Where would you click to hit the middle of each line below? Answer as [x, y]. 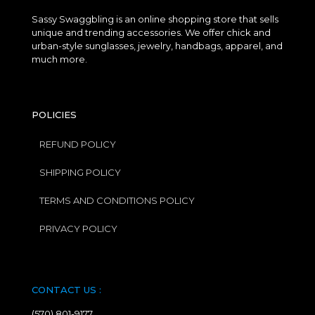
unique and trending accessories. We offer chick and [151, 32]
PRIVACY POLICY [78, 229]
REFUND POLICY [78, 144]
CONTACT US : [66, 290]
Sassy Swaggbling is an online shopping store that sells [155, 19]
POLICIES [54, 115]
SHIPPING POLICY [80, 172]
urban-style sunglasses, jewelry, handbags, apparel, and [157, 46]
